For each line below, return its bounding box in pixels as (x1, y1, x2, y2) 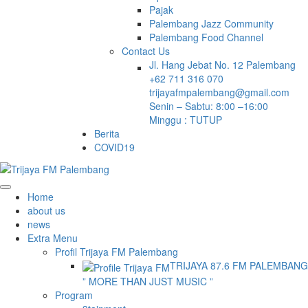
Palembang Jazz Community (149, 16, 274, 31)
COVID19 (94, 140, 135, 155)
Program (55, 287, 93, 302)
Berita (94, 126, 120, 141)
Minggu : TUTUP (149, 113, 222, 127)
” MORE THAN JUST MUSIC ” (82, 274, 213, 288)
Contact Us (122, 44, 170, 58)
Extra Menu (27, 231, 78, 245)
